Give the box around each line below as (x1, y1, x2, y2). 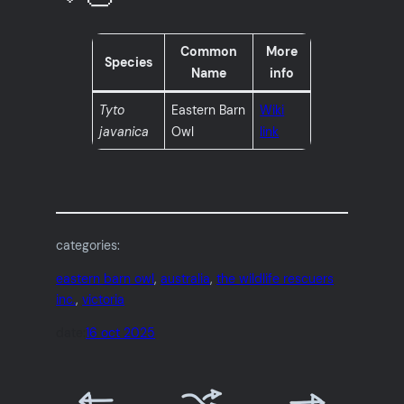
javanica (99, 124, 150, 141)
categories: (56, 237, 121, 254)
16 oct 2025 (86, 324, 156, 341)
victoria (82, 291, 125, 308)
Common (180, 43, 238, 60)
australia (161, 271, 211, 288)
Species (105, 54, 153, 71)
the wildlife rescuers (216, 271, 335, 288)
